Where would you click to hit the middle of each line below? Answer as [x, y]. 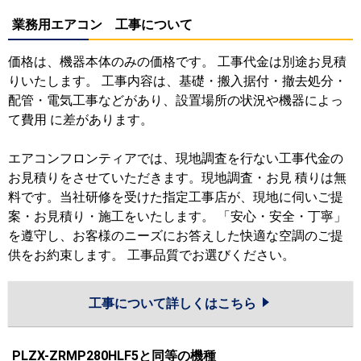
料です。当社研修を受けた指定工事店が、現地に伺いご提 [176, 197]
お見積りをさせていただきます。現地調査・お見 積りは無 [177, 177]
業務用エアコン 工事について [102, 24]
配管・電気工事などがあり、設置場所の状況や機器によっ [176, 100]
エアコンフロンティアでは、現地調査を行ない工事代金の [176, 158]
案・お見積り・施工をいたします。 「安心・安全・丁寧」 [177, 216]
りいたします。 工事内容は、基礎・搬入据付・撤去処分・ [177, 81]
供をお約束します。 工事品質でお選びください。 [151, 255]
